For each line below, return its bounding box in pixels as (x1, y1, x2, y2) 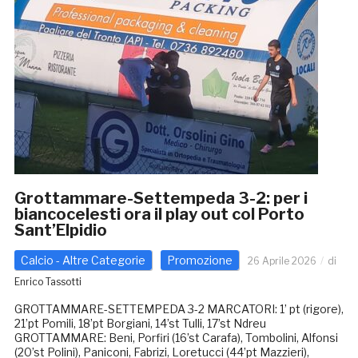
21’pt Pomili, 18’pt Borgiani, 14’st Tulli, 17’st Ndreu (14, 316, 266, 331)
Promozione (166, 253, 233, 268)
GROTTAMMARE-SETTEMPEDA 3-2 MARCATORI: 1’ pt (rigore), (14, 302, 344, 316)
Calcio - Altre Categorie (20, 253, 145, 268)
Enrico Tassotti (14, 276, 82, 288)
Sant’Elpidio (14, 221, 107, 241)
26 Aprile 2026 (247, 255, 316, 268)
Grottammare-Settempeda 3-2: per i (14, 189, 308, 209)
